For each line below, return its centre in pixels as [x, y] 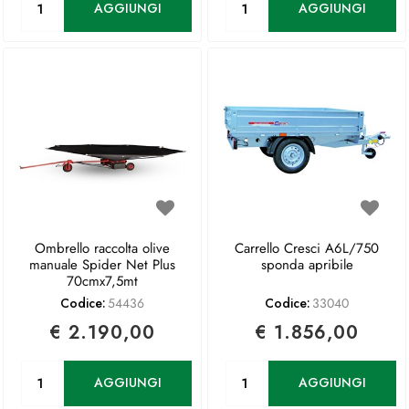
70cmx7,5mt [102, 281]
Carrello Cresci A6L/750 [307, 248]
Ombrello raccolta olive [102, 248]
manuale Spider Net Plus [102, 264]
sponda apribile [307, 264]
